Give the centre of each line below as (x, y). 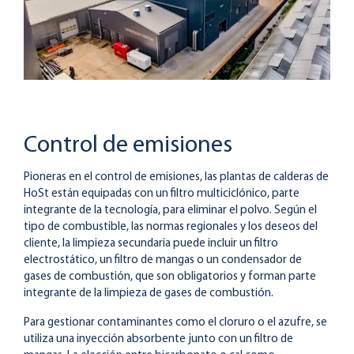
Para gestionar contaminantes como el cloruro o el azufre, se (175, 323)
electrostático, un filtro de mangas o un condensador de (163, 261)
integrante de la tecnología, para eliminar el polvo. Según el (170, 211)
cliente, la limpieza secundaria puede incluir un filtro (151, 244)
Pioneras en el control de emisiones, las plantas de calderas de (176, 178)
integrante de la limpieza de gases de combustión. (149, 294)
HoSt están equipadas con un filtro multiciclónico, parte (162, 194)
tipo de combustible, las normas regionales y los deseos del (171, 228)
